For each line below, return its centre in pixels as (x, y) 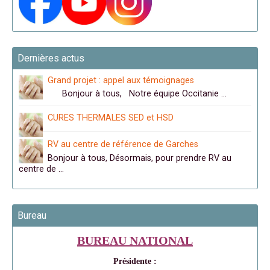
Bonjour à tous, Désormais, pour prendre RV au (140, 158)
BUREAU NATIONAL (135, 240)
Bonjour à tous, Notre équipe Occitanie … (137, 94)
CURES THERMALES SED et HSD (111, 118)
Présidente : (135, 261)
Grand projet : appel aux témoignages (121, 81)
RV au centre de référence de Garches (123, 145)
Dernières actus (51, 58)
